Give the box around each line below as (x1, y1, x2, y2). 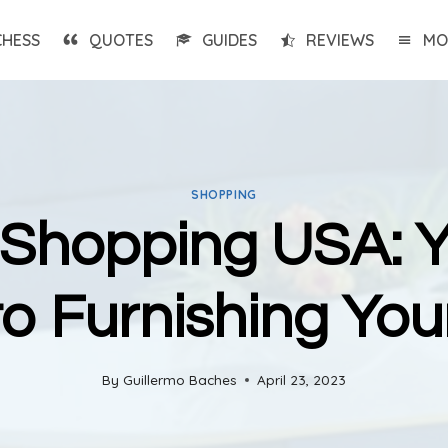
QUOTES (89, 30, 154, 50)
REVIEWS (305, 30, 374, 50)
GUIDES (202, 30, 257, 50)
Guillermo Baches (122, 371, 237, 389)
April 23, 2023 (256, 371, 346, 389)
